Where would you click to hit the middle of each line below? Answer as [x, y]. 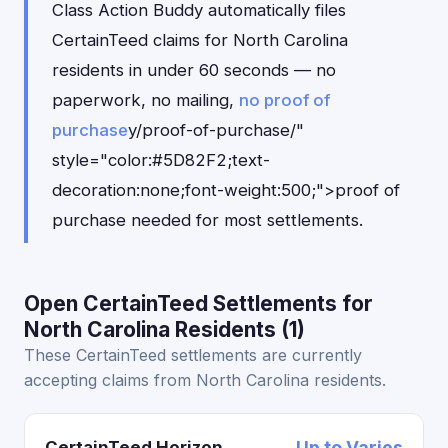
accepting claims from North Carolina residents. [205, 380]
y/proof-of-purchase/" [216, 130]
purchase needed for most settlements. [207, 220]
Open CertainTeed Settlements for [198, 303]
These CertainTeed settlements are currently [193, 355]
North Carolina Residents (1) [164, 329]
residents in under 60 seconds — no [194, 70]
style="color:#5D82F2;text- [161, 160]
